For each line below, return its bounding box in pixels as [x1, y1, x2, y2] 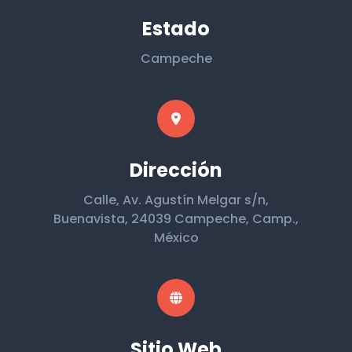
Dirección [130, 157, 222, 183]
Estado [142, 16, 210, 42]
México [153, 229, 199, 247]
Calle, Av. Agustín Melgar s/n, [83, 191, 269, 209]
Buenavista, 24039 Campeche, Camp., [53, 210, 299, 228]
